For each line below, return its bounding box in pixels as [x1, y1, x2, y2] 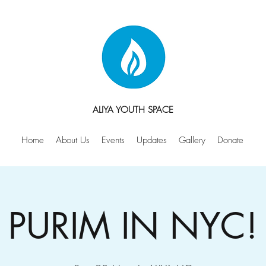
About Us [56, 134, 90, 146]
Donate [217, 134, 243, 146]
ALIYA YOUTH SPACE [93, 104, 174, 116]
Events [102, 134, 125, 146]
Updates [137, 134, 167, 146]
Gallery [179, 134, 205, 146]
